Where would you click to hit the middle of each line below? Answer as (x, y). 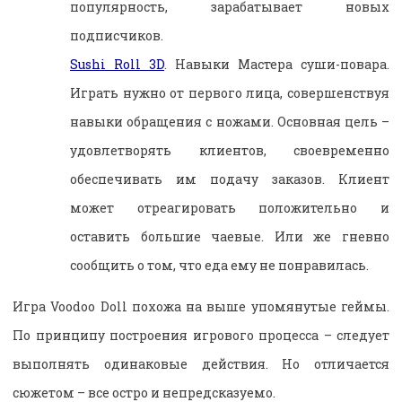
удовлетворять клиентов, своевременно (230, 150)
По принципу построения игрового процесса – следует (201, 335)
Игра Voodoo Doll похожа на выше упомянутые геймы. (201, 306)
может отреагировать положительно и (230, 207)
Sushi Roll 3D (117, 64)
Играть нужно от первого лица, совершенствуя (230, 92)
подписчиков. (117, 35)
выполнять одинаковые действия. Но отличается (201, 363)
